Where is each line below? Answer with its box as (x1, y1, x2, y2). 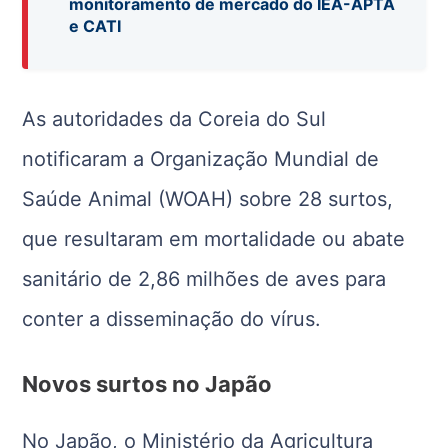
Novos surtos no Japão (22, 370, 273, 397)
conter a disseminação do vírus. (22, 306, 322, 331)
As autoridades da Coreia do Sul (22, 106, 327, 131)
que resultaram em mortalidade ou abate (22, 226, 406, 251)
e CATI (69, 15, 122, 36)
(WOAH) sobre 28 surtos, (152, 186, 394, 211)
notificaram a (22, 146, 151, 171)
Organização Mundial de (150, 146, 380, 171)
